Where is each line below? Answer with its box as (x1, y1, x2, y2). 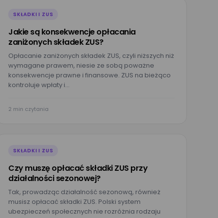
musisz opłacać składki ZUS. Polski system (8, 197, 141, 206)
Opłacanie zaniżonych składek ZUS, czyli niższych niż (8, 51, 174, 60)
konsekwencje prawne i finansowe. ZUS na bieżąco (8, 71, 171, 80)
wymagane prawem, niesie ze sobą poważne (8, 61, 154, 70)
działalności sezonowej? (8, 173, 101, 184)
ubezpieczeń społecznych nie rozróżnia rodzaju (8, 207, 161, 216)
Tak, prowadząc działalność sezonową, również (8, 187, 161, 197)
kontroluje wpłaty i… (8, 80, 70, 90)
